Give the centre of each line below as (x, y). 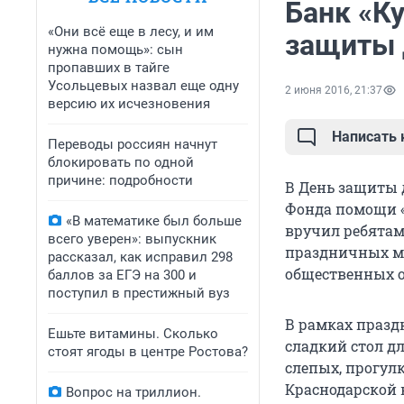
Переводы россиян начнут (133, 144)
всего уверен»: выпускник (132, 239)
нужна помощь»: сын (115, 50)
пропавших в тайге (109, 68)
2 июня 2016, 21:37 (334, 91)
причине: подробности (120, 180)
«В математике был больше (154, 221)
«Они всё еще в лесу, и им (131, 32)
